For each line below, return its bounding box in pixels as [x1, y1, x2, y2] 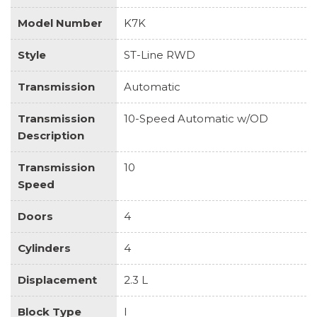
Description [18, 128, 84, 142]
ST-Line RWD [124, 47, 195, 62]
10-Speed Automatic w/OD [124, 111, 268, 125]
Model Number [18, 16, 103, 30]
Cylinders [18, 241, 71, 255]
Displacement [18, 272, 97, 287]
